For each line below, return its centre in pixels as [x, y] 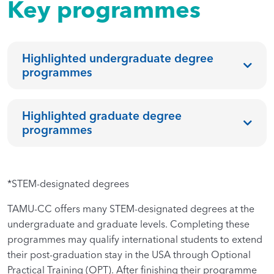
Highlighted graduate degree [102, 115]
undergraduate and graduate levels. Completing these [128, 224]
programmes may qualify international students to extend [135, 239]
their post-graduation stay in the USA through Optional [129, 254]
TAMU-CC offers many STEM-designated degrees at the [131, 208]
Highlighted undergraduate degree [118, 58]
